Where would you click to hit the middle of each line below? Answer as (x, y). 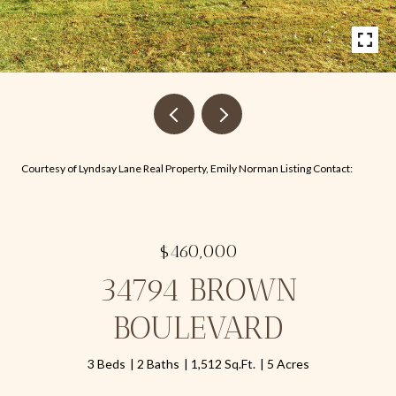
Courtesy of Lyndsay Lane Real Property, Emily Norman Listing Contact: (189, 168)
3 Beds (106, 364)
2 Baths (158, 364)
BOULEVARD (198, 327)
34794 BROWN (198, 289)
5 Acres (288, 364)
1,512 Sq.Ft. (223, 364)
